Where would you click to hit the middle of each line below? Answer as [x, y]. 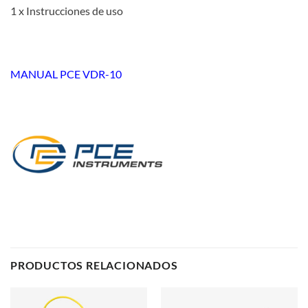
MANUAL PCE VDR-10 [66, 74]
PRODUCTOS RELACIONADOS [94, 265]
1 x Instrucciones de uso [67, 11]
